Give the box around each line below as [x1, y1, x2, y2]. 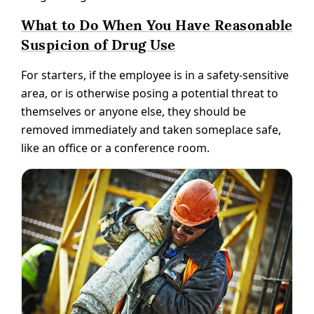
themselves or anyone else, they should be [21, 104, 246, 120]
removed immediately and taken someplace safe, [21, 122, 281, 138]
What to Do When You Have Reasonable [21, 16, 293, 35]
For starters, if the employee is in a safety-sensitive [21, 67, 289, 83]
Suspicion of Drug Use [21, 36, 176, 55]
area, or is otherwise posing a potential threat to [21, 86, 278, 102]
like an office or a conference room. [21, 140, 210, 156]
